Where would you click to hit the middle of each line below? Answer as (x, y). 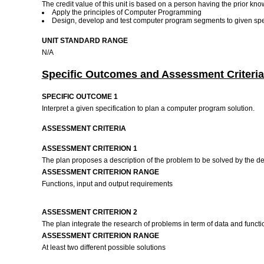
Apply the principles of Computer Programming (126, 12)
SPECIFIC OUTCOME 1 (80, 97)
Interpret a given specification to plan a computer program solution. (149, 108)
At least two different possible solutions (103, 247)
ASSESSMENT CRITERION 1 (89, 148)
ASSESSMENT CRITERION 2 (89, 212)
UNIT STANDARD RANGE (85, 41)
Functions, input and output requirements (107, 184)
